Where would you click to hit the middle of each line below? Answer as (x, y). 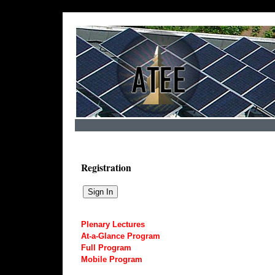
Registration (106, 168)
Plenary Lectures (113, 224)
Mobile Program (112, 259)
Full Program (106, 247)
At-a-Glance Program (121, 236)
